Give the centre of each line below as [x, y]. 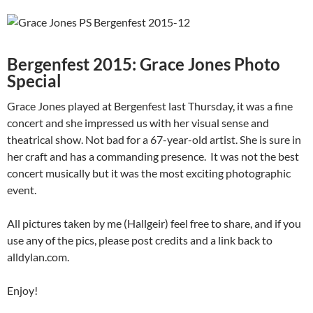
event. [22, 190]
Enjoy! [22, 291]
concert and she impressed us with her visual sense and [138, 123]
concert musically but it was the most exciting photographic [149, 173]
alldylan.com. [38, 257]
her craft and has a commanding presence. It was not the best [153, 156]
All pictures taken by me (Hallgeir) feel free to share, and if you [154, 224]
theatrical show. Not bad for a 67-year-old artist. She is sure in [154, 140]
